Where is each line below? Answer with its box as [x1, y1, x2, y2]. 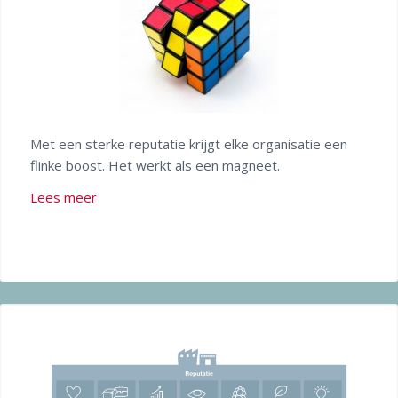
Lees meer [29, 188, 97, 207]
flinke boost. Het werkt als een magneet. [29, 155, 280, 174]
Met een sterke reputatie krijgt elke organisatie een [29, 134, 347, 153]
